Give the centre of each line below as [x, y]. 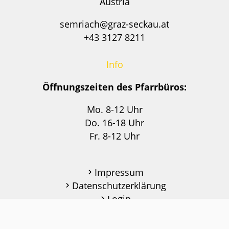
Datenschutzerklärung [119, 185]
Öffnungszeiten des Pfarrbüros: [114, 87]
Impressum [119, 172]
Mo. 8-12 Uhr [114, 109]
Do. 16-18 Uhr [114, 122]
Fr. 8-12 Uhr [114, 136]
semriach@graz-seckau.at [114, 24]
